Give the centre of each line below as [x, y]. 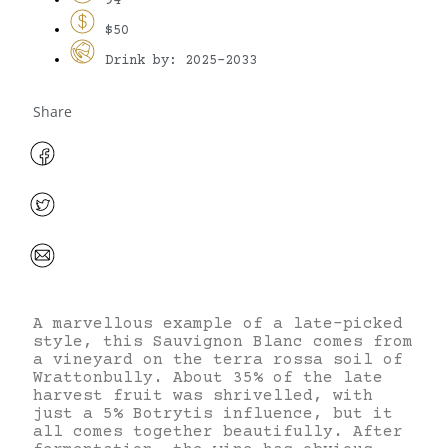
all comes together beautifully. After [218, 431]
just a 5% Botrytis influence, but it [213, 413]
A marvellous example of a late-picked [218, 323]
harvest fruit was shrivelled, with [203, 395]
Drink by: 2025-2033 [181, 61]
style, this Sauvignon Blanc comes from [223, 341]
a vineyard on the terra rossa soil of [218, 359]
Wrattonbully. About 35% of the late [208, 377]
